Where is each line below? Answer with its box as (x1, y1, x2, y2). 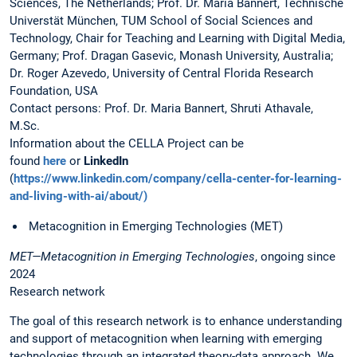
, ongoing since (255, 249, 335, 264)
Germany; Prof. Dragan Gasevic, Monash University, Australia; (10, 49, 333, 64)
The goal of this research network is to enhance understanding (10, 313, 342, 328)
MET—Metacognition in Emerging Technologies (10, 249, 255, 264)
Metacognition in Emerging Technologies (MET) (25, 218, 286, 233)
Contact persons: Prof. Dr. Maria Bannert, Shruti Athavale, (10, 101, 313, 116)
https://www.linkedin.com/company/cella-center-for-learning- (14, 171, 342, 186)
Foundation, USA (10, 84, 101, 99)
